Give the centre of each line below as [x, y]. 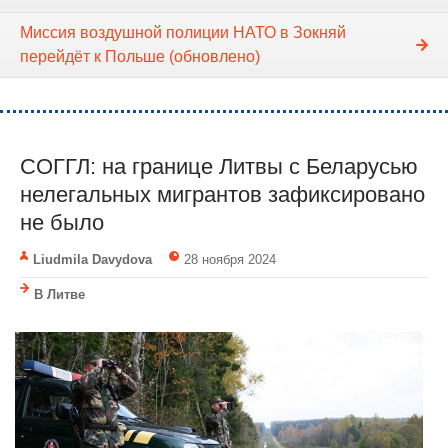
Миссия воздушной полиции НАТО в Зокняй [183, 32]
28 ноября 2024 [229, 259]
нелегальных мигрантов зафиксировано [222, 194]
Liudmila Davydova [92, 259]
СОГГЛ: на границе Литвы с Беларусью [219, 166]
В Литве [59, 294]
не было [62, 222]
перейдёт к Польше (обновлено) [140, 56]
